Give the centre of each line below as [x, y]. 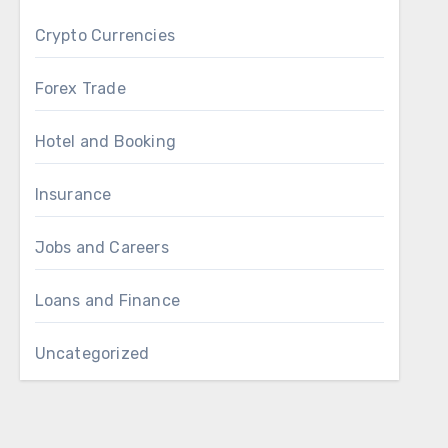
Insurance [73, 194]
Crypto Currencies [105, 35]
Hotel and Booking [105, 141]
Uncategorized [92, 353]
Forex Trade [80, 88]
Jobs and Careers [101, 247]
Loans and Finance [107, 300]
